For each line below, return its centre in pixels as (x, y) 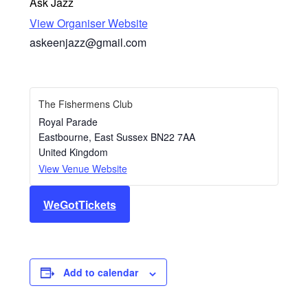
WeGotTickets (79, 204)
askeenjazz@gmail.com (88, 42)
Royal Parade (68, 122)
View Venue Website (82, 169)
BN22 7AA (173, 137)
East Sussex (121, 137)
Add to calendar (100, 273)
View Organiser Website (88, 23)
